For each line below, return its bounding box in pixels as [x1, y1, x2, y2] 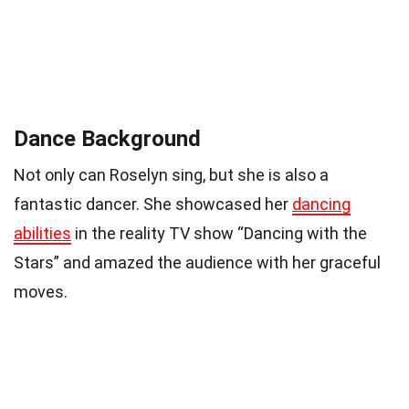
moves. [14, 282, 68, 302]
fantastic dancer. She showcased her [14, 194, 292, 215]
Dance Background [14, 126, 201, 152]
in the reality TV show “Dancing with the [71, 224, 367, 244]
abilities [14, 224, 71, 244]
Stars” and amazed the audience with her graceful [14, 253, 381, 273]
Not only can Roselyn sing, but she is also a [14, 165, 329, 185]
